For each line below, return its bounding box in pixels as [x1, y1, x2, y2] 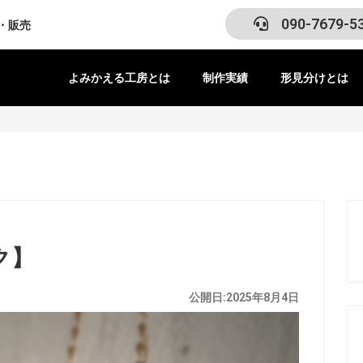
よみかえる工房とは [68, 71, 170, 84]
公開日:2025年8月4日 [188, 291, 299, 304]
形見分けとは [280, 71, 348, 84]
